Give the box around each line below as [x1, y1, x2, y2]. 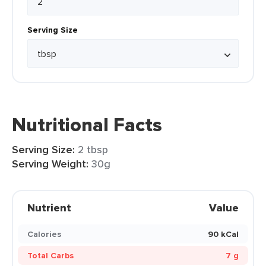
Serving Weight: [12, 156, 88, 172]
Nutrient [27, 200, 71, 216]
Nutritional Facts [12, 110, 162, 139]
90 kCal [208, 228, 239, 240]
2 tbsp [78, 142, 108, 157]
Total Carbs [27, 249, 74, 261]
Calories [27, 228, 61, 240]
